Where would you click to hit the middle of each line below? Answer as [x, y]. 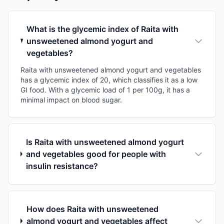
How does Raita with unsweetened [92, 209]
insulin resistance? [62, 166]
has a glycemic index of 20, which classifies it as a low [109, 79]
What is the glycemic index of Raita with [102, 29]
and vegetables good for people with [96, 154]
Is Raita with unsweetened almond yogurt [105, 142]
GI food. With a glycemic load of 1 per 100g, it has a [105, 89]
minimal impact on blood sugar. [71, 99]
